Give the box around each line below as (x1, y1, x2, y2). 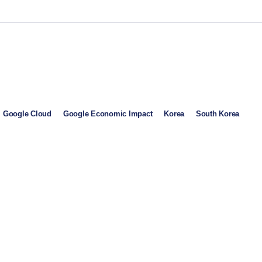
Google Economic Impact (63, 109, 153, 118)
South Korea (196, 109, 240, 118)
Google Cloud (2, 109, 51, 118)
